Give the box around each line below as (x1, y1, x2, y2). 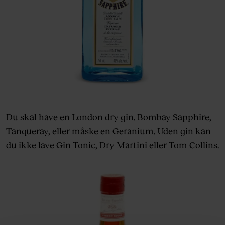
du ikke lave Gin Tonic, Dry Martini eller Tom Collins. (6, 139, 219, 150)
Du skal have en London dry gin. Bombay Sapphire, (6, 110, 211, 122)
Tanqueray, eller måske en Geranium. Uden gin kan (6, 125, 211, 136)
